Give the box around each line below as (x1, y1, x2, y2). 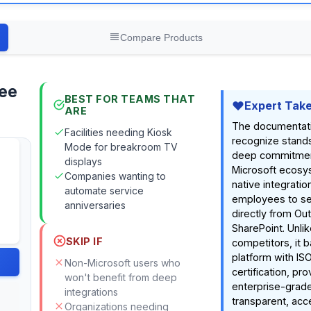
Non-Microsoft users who (64, 257, 180, 269)
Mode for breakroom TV (64, 141, 178, 153)
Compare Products (119, 32, 203, 43)
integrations (64, 286, 118, 298)
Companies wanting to (64, 170, 166, 182)
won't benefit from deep (64, 271, 177, 283)
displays (64, 155, 102, 167)
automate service (64, 185, 144, 196)
